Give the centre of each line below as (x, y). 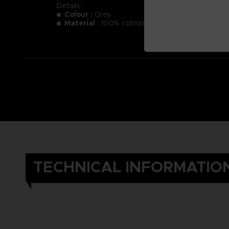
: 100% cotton (120, 23)
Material (80, 23)
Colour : (79, 14)
